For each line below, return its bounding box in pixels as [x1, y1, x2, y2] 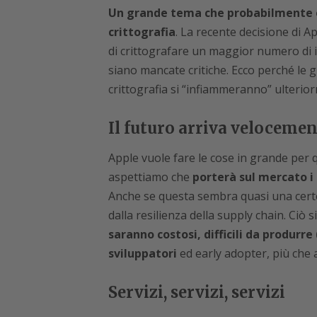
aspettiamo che [108, 169, 192, 185]
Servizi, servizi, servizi [108, 282, 285, 303]
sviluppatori [108, 246, 180, 262]
